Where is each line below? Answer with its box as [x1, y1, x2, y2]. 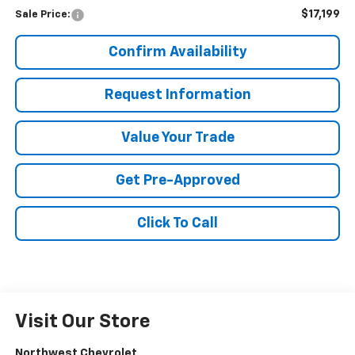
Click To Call [137, 216, 218, 231]
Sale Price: [14, 10, 71, 21]
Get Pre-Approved [115, 174, 240, 189]
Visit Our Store [14, 312, 151, 332]
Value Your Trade [120, 131, 235, 146]
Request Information [104, 88, 251, 103]
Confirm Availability [108, 45, 247, 60]
